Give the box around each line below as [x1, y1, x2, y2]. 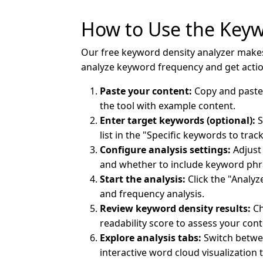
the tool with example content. [100, 99, 235, 113]
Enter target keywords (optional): [100, 114, 255, 127]
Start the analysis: [100, 173, 186, 186]
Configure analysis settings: [100, 143, 231, 157]
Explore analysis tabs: [100, 231, 201, 245]
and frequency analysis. [100, 187, 204, 201]
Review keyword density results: [100, 202, 251, 215]
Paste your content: [100, 85, 192, 98]
